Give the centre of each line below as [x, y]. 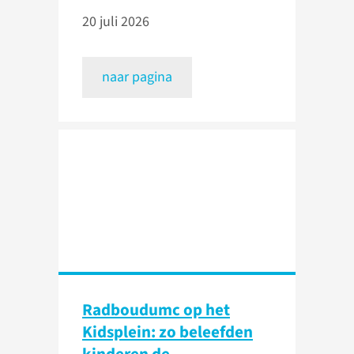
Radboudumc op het [156, 310]
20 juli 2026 [116, 22]
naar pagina [137, 77]
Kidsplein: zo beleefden [168, 332]
